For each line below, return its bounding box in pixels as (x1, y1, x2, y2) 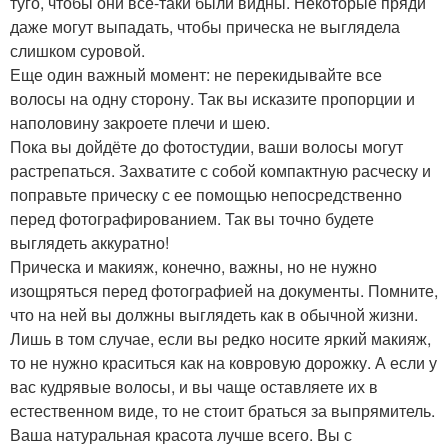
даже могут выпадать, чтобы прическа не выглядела (10, 14, 400, 38)
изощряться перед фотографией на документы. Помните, (10, 278, 438, 302)
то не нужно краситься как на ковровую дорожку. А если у (10, 350, 437, 374)
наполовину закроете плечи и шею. (10, 110, 270, 134)
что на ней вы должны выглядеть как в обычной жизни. (10, 302, 418, 326)
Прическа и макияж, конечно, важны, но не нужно (10, 254, 377, 278)
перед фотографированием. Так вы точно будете (10, 206, 374, 230)
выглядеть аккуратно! (10, 230, 169, 254)
